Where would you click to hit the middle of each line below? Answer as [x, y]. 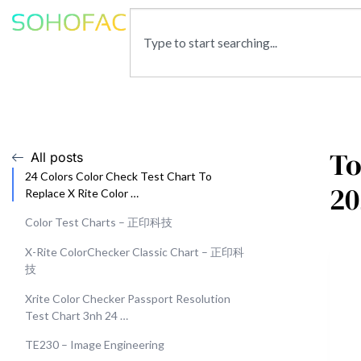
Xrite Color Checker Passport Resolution [128, 298]
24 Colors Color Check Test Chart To [118, 176]
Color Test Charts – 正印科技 [99, 222]
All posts [56, 157]
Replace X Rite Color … [82, 193]
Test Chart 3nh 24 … [77, 315]
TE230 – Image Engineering [95, 345]
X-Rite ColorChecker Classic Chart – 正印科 [135, 251]
